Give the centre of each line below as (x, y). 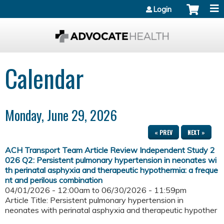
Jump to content (112, 6)
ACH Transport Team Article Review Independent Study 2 (110, 150)
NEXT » (196, 132)
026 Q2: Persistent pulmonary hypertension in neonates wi (111, 160)
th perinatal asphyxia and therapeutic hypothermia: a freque (111, 170)
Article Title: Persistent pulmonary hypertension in (94, 200)
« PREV (163, 132)
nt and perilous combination (54, 180)
